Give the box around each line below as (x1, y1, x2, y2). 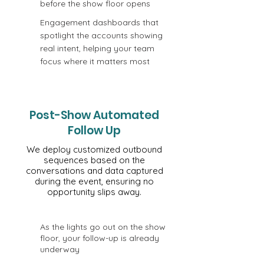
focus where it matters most (40, 56, 150, 67)
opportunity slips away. (47, 186, 141, 197)
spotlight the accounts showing (40, 30, 163, 41)
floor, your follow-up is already (40, 233, 159, 243)
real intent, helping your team (40, 43, 154, 54)
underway (40, 244, 80, 255)
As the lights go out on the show (40, 222, 166, 232)
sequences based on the (44, 154, 145, 166)
